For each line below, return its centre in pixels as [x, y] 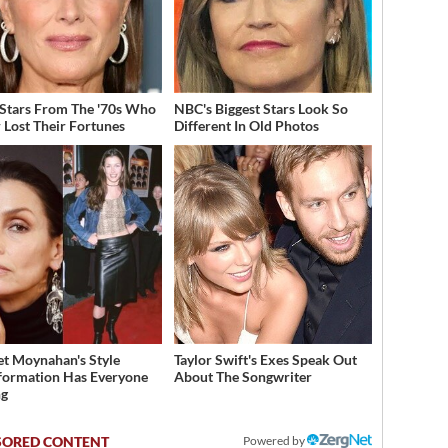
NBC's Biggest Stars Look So [260, 109]
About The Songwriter [242, 376]
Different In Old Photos [246, 126]
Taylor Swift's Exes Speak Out [265, 359]
